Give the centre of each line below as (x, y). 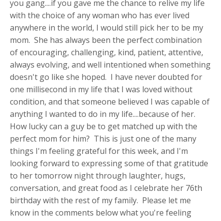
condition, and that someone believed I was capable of (110, 101)
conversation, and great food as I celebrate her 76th (106, 188)
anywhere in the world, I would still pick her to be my (107, 27)
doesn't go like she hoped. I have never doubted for (106, 77)
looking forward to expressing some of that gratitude (109, 163)
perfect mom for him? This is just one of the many (103, 138)
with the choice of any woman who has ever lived (100, 15)
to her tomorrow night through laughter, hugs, (98, 175)
